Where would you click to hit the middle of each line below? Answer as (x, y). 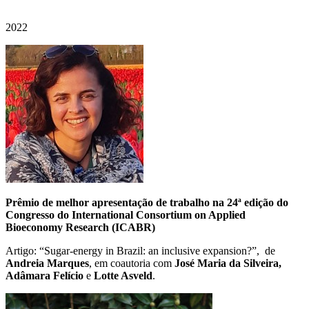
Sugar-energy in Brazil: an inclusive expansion (146, 250)
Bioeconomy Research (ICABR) (80, 227)
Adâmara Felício (44, 275)
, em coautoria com (132, 263)
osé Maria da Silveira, (231, 263)
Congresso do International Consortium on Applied (126, 215)
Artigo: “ (25, 250)
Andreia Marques (47, 263)
